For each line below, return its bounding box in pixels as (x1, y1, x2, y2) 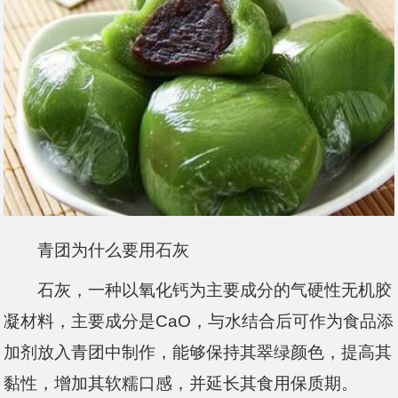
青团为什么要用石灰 (4, 241, 190, 260)
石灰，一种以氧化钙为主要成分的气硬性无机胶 (4, 281, 393, 300)
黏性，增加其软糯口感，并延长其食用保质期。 (4, 374, 359, 394)
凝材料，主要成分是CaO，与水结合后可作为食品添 (4, 312, 394, 331)
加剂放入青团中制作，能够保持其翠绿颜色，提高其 (4, 343, 393, 362)
